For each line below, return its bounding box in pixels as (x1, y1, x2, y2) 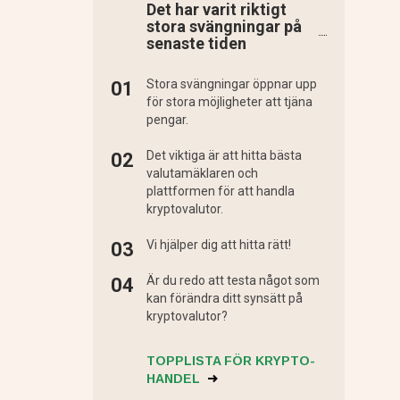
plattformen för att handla (146, 184, 295, 199)
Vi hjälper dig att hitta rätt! (146, 237, 291, 253)
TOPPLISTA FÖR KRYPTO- (146, 354, 315, 369)
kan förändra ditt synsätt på (146, 291, 303, 306)
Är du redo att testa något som (146, 273, 320, 288)
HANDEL (146, 371, 204, 387)
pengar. (146, 112, 188, 128)
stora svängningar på (146, 17, 302, 37)
